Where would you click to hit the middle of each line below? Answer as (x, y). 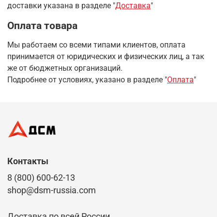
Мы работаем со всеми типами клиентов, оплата (96, 45)
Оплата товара (42, 26)
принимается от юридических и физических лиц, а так (106, 57)
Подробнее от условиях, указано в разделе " (87, 80)
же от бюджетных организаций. (65, 68)
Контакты (28, 161)
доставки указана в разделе (59, 6)
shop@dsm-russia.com (52, 190)
